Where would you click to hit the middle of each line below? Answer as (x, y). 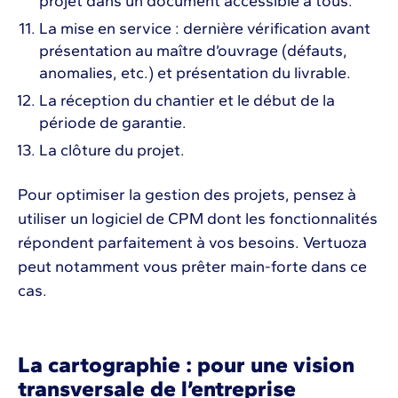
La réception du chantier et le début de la (187, 100)
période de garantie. (113, 122)
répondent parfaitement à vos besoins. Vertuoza (192, 242)
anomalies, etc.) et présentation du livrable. (195, 72)
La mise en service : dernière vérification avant (205, 28)
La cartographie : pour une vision (186, 364)
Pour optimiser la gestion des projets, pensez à (187, 194)
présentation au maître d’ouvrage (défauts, (193, 50)
